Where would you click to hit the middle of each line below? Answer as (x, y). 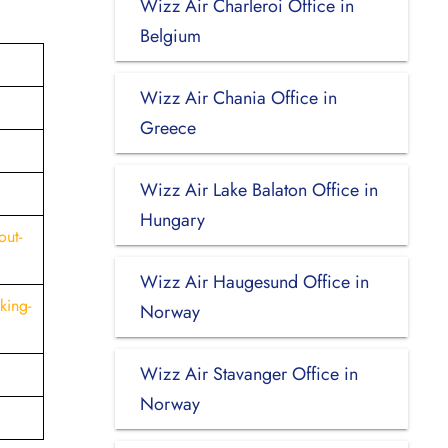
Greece (167, 127)
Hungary (172, 219)
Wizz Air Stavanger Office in (248, 373)
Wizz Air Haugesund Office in (254, 281)
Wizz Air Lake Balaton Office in (258, 189)
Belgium (170, 35)
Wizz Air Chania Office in (238, 97)
